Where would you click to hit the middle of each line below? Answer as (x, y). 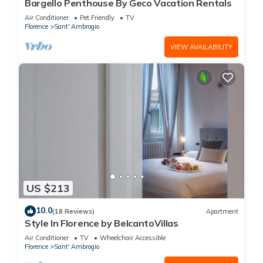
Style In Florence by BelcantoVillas (102, 223)
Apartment (222, 211)
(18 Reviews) (73, 211)
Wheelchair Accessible (133, 238)
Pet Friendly (97, 17)
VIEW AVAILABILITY (201, 47)
